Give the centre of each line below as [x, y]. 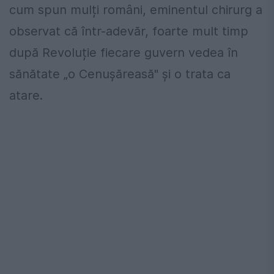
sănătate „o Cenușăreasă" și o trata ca [120, 74]
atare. [26, 96]
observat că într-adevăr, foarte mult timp [129, 31]
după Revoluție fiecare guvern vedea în [124, 53]
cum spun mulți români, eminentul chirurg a [136, 10]
